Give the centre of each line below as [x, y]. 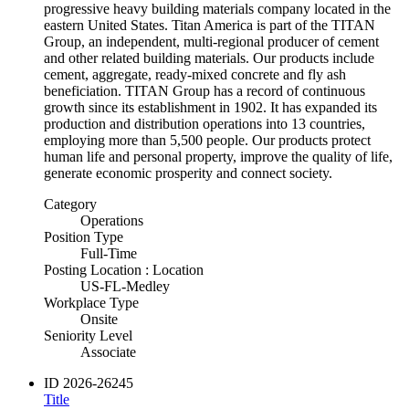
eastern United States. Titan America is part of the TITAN [210, 25]
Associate [108, 351]
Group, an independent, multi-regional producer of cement [211, 41]
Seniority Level [88, 335]
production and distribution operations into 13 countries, [204, 123]
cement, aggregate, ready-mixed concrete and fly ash [195, 74]
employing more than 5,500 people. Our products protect [207, 140]
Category [70, 204]
